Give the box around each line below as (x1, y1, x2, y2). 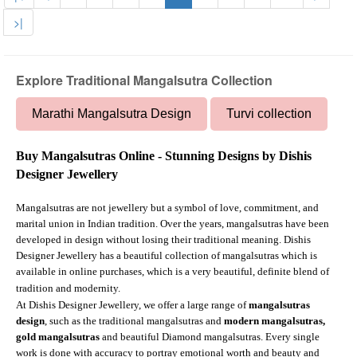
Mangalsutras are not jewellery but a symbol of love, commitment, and (16, 201, 319, 214)
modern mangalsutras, (224, 314, 325, 327)
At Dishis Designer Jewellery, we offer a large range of (16, 298, 249, 311)
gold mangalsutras (16, 330, 100, 343)
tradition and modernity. (16, 281, 120, 294)
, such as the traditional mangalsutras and (45, 314, 224, 327)
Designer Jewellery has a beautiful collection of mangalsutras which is (16, 249, 317, 261)
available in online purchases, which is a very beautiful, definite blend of (16, 265, 329, 277)
